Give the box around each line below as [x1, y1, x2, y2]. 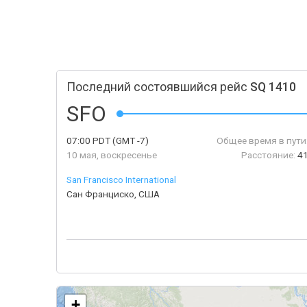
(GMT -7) [110, 135, 149, 146]
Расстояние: [241, 149, 296, 160]
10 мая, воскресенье [66, 149, 157, 160]
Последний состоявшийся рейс [66, 80, 250, 94]
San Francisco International [66, 174, 176, 185]
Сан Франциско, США [66, 188, 160, 199]
